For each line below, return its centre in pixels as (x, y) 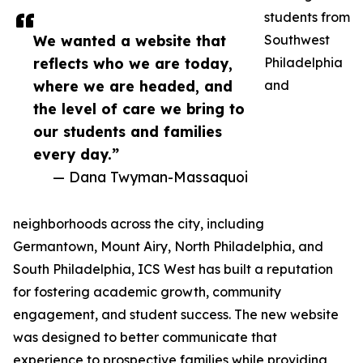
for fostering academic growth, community (147, 292)
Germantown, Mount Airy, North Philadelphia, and (168, 247)
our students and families (128, 132)
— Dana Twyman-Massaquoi (150, 177)
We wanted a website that (130, 41)
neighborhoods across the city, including (139, 224)
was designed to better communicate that (145, 337)
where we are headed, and (133, 86)
